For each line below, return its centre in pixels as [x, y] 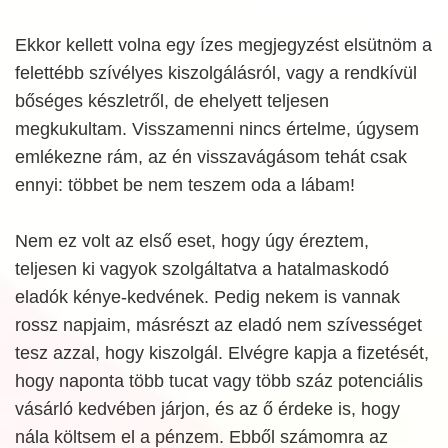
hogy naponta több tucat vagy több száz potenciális [219, 381]
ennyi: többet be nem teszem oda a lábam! [185, 185]
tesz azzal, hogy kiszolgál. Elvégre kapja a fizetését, [222, 353]
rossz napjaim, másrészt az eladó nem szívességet [218, 325]
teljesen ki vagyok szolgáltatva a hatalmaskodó [202, 269]
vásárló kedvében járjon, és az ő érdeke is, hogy [207, 409]
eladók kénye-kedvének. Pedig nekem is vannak [207, 297]
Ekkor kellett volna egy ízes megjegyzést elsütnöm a [223, 45]
